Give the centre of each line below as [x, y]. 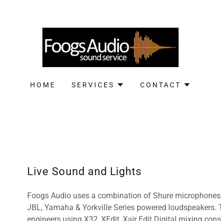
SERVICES [93, 85]
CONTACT [160, 85]
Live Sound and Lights [84, 171]
